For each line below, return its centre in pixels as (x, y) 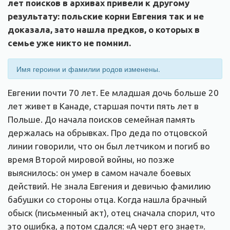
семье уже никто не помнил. (69, 43)
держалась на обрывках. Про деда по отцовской (108, 132)
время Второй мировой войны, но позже (91, 159)
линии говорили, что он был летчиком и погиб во (109, 146)
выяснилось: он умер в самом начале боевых (99, 172)
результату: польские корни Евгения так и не (106, 16)
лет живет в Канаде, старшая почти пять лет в (103, 106)
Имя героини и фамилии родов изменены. (88, 69)
